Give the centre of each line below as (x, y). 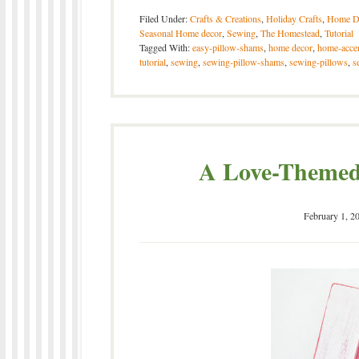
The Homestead (290, 33)
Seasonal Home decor (181, 33)
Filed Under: (165, 19)
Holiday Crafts (294, 19)
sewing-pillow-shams (244, 62)
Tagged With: (166, 48)
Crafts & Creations (226, 19)
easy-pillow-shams (228, 48)
